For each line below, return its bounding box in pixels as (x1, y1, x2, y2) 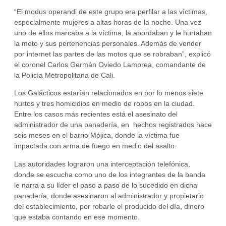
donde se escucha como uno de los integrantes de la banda (14, 170, 205, 179)
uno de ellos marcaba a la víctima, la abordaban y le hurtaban (14, 28, 212, 37)
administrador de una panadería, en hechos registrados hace (14, 121, 212, 129)
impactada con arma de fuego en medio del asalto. (14, 142, 177, 150)
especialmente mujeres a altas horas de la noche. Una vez (14, 18, 201, 26)
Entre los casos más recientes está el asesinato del (14, 110, 178, 119)
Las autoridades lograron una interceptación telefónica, (14, 159, 190, 168)
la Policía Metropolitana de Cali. (14, 71, 115, 79)
